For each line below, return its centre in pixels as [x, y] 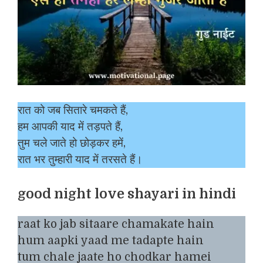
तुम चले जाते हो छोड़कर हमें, [72, 143]
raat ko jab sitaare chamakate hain [116, 225]
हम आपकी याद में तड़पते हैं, [70, 127]
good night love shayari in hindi [127, 194]
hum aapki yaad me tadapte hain [111, 241]
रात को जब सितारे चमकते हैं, [73, 110]
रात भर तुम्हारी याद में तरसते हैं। [80, 159]
